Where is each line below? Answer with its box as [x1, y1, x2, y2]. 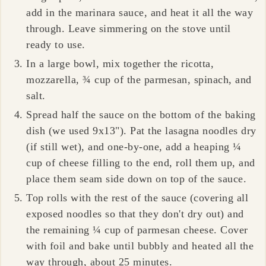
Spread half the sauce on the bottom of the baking [26, 108, 256, 121]
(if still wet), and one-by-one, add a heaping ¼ [26, 140, 242, 153]
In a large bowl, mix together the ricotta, [26, 57, 214, 69]
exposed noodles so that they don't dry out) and [26, 207, 244, 220]
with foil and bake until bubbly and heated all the [26, 239, 254, 252]
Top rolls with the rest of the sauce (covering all [26, 191, 249, 204]
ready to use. [26, 38, 85, 50]
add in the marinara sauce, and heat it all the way [26, 6, 254, 18]
